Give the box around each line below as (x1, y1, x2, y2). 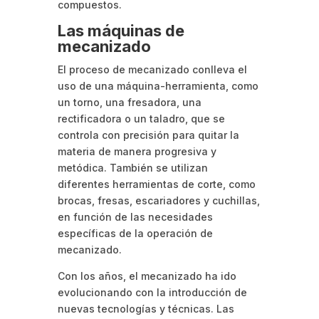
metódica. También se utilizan (57, 162, 208, 174)
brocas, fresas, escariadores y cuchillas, (57, 194, 260, 207)
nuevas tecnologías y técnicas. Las (57, 303, 234, 315)
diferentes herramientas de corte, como (57, 178, 256, 191)
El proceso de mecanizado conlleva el (57, 63, 247, 76)
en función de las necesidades (57, 211, 213, 224)
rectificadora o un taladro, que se (57, 113, 225, 125)
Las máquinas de (57, 21, 184, 41)
